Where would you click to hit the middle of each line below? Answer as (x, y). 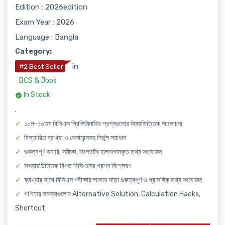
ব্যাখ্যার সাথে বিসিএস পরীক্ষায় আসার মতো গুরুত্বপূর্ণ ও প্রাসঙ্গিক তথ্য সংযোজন (113, 180)
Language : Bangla (47, 37)
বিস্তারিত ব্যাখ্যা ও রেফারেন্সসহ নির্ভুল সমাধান (75, 138)
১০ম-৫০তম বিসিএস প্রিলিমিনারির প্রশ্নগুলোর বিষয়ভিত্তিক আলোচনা (103, 124)
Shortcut (30, 208)
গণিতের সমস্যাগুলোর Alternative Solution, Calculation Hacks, (112, 194)
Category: (33, 52)
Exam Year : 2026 (45, 22)
